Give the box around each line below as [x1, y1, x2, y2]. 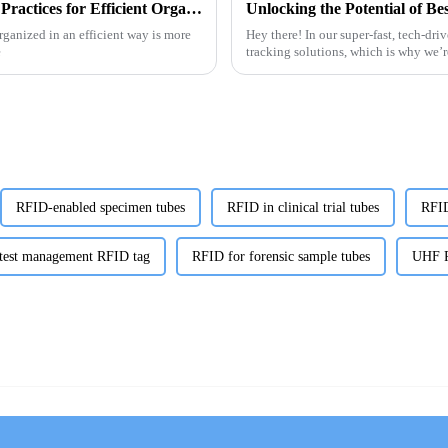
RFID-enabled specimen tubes [16, 199, 185, 215]
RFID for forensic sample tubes [192, 248, 370, 264]
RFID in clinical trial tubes [227, 199, 379, 215]
